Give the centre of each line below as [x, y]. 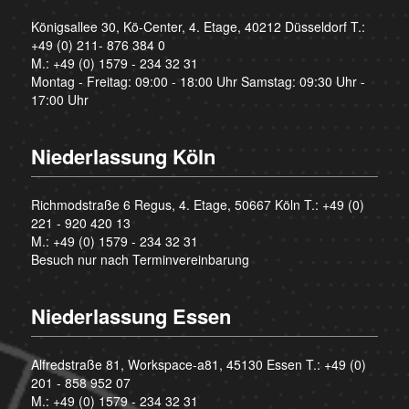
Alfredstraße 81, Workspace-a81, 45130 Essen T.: [177, 365]
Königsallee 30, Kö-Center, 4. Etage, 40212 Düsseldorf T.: [198, 27]
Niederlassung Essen [131, 316]
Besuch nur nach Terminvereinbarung [140, 260]
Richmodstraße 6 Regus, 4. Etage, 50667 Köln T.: [176, 205]
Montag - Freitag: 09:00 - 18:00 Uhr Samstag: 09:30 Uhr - [198, 82]
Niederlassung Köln [123, 157]
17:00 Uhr [59, 100]
